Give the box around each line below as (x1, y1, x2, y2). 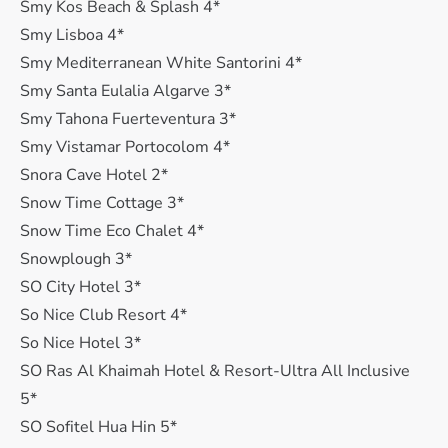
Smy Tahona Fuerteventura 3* (20, 108, 236, 130)
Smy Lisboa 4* (20, 24, 124, 46)
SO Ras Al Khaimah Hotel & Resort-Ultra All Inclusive (20, 360, 410, 382)
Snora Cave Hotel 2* (20, 164, 168, 186)
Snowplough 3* (20, 248, 132, 270)
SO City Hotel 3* (20, 276, 141, 298)
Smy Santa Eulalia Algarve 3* (20, 80, 231, 102)
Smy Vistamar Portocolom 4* (20, 136, 230, 158)
